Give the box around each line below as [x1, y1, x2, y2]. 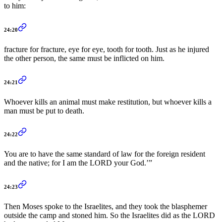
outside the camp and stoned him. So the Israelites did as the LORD [4, 211, 215, 220]
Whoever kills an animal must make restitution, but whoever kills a [4, 97, 212, 106]
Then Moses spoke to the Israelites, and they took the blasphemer [4, 202, 207, 211]
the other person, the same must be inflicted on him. [4, 54, 165, 62]
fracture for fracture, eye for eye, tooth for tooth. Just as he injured [4, 45, 209, 54]
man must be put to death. [4, 106, 84, 115]
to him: [4, 1, 26, 10]
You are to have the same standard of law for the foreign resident [4, 150, 205, 159]
